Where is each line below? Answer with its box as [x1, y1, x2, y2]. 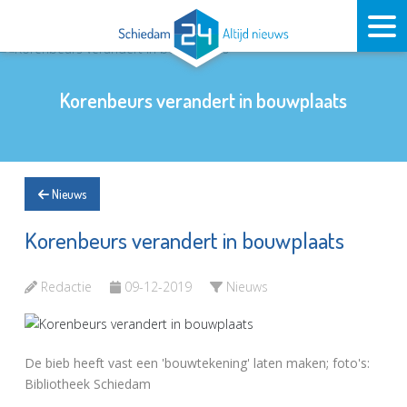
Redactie [41, 278, 92, 295]
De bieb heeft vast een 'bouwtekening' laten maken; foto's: [25, 353, 370, 372]
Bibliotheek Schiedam [25, 374, 151, 392]
